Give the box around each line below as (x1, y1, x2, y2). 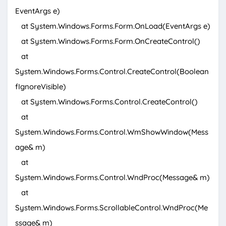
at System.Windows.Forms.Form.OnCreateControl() (15, 36, 200, 46)
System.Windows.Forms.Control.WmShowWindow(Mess (15, 127, 208, 137)
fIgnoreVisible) (15, 82, 66, 92)
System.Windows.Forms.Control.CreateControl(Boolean (15, 67, 209, 77)
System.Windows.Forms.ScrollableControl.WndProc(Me (15, 203, 208, 213)
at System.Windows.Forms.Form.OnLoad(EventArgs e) (15, 21, 210, 31)
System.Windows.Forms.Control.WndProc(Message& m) (15, 173, 210, 183)
